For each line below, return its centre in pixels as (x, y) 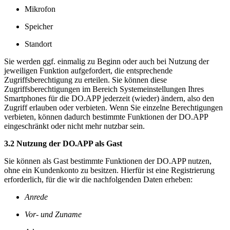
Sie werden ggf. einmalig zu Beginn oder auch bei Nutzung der (107, 61)
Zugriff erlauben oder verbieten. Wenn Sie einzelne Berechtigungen (113, 107)
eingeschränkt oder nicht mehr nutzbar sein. (74, 126)
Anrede (36, 197)
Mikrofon (40, 9)
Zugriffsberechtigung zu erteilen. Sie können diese (85, 80)
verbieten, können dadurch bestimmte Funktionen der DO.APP (106, 117)
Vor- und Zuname (53, 214)
